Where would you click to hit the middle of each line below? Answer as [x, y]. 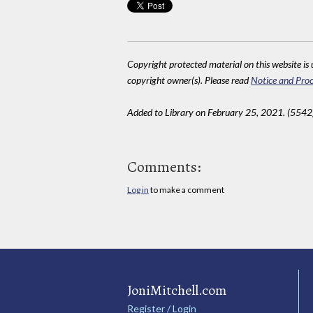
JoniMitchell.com [177, 290]
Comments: [164, 167]
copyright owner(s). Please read [189, 80]
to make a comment [187, 189]
